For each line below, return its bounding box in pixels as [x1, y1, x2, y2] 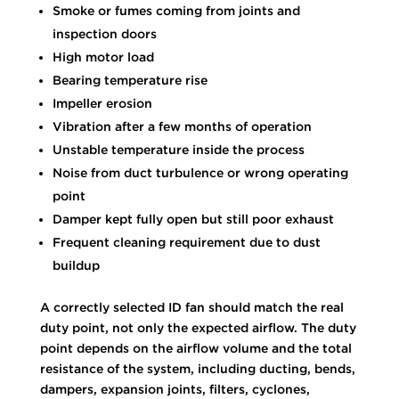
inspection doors [52, 26, 157, 41]
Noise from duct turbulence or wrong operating [52, 165, 348, 180]
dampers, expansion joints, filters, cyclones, [39, 381, 310, 396]
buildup [52, 257, 100, 273]
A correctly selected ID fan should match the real [39, 299, 344, 314]
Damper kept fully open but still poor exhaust [52, 211, 334, 226]
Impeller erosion [52, 95, 152, 110]
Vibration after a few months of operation [52, 118, 312, 134]
